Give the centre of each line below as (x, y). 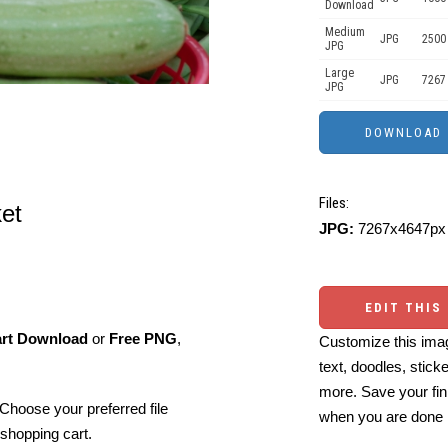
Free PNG (143, 338)
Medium (345, 32)
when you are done (381, 416)
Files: (334, 203)
